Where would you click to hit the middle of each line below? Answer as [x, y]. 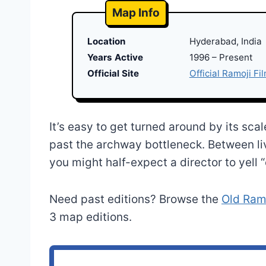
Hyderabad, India [225, 42]
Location [106, 42]
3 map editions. [91, 217]
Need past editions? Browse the [135, 199]
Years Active [115, 58]
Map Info [136, 13]
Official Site [113, 74]
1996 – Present [221, 58]
